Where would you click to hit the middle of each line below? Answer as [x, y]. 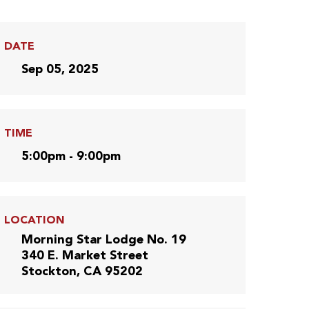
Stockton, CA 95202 [82, 271]
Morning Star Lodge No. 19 [104, 240]
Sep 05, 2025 [60, 69]
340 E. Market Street [85, 256]
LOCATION [34, 220]
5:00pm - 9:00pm [71, 156]
